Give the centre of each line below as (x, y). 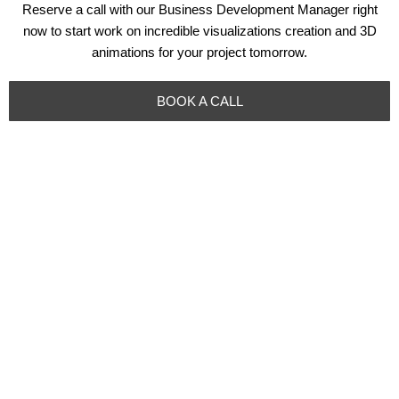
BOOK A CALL (199, 101)
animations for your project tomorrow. (199, 52)
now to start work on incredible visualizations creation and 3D (199, 31)
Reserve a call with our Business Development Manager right (199, 9)
